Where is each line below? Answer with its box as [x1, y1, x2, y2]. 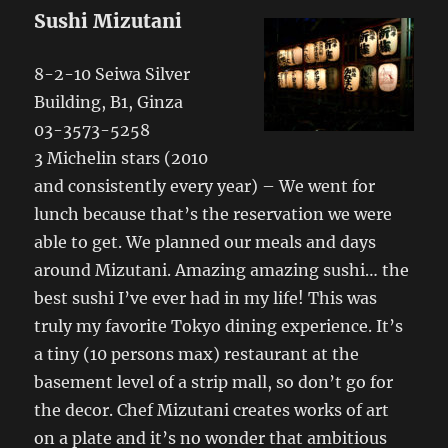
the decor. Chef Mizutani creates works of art [34, 400, 390, 420]
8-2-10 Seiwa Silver [34, 64, 191, 84]
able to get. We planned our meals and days [34, 232, 377, 252]
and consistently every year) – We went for [34, 176, 376, 196]
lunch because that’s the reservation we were [34, 204, 393, 224]
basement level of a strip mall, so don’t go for [34, 372, 394, 392]
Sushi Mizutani [34, 9, 183, 33]
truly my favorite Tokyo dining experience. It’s [34, 316, 404, 336]
